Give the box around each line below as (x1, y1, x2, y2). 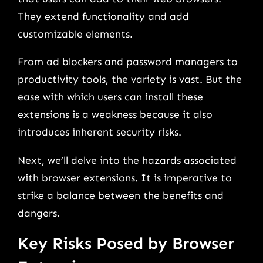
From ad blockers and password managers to (18, 55, 238, 69)
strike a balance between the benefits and (18, 188, 224, 202)
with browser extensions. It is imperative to (18, 171, 232, 184)
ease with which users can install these (18, 90, 203, 104)
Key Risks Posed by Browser (18, 234, 234, 254)
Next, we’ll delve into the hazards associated (18, 153, 237, 167)
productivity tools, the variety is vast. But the (18, 73, 242, 86)
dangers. (18, 206, 60, 220)
